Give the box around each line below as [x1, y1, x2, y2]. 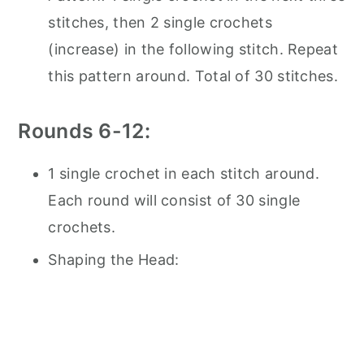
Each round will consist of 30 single [48, 192, 301, 210]
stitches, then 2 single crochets [48, 14, 272, 32]
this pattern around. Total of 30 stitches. [48, 67, 338, 85]
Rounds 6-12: [18, 119, 150, 144]
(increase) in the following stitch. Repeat [48, 41, 338, 58]
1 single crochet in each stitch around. [48, 165, 320, 183]
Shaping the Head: [48, 251, 180, 269]
